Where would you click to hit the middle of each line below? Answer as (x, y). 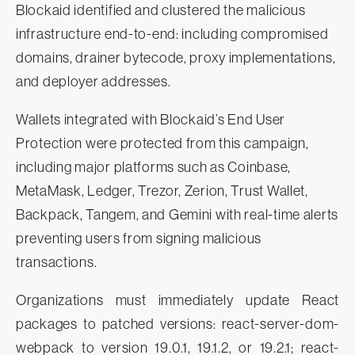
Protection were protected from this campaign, (162, 144)
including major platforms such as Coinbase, (153, 168)
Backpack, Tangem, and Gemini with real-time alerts (177, 215)
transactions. (57, 263)
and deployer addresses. (94, 82)
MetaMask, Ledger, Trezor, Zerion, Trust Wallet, (162, 191)
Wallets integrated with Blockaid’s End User (151, 120)
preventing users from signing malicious (139, 239)
